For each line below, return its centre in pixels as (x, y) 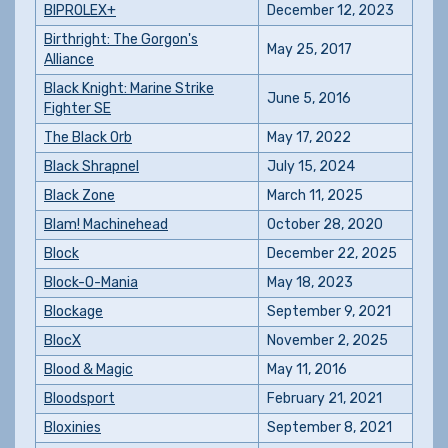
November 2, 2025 (327, 340)
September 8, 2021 (329, 427)
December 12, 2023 (330, 10)
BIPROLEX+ (80, 10)
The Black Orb (88, 137)
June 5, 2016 (309, 98)
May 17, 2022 (309, 137)
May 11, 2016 (307, 369)
